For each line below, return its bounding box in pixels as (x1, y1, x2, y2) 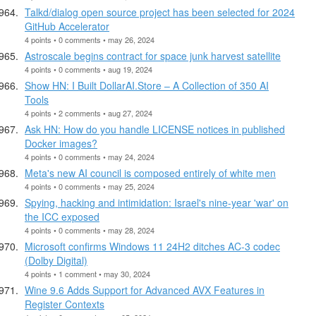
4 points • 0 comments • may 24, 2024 (25, 150, 154, 162)
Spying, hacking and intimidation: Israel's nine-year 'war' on (25, 195, 288, 209)
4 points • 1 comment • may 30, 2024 (25, 267, 150, 279)
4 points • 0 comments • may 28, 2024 (25, 224, 154, 236)
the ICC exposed (25, 209, 99, 224)
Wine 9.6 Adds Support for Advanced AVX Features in (25, 282, 265, 297)
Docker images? (25, 135, 97, 150)
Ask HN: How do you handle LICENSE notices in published (25, 121, 285, 136)
